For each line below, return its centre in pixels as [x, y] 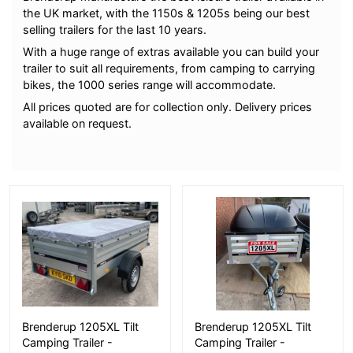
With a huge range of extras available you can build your [171, 52]
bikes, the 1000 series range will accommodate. [150, 85]
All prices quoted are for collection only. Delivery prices [168, 107]
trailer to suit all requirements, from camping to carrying [169, 69]
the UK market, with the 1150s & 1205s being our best [167, 13]
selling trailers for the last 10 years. [115, 29]
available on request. [78, 124]
